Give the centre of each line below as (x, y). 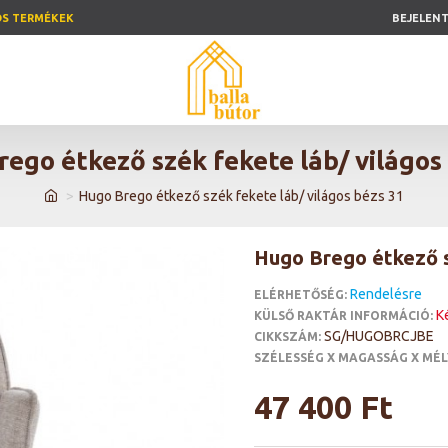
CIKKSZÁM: (287, 336)
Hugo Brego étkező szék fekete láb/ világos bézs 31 (241, 196)
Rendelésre (386, 294)
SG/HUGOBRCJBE (379, 336)
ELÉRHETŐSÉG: (300, 294)
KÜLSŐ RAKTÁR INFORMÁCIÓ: (343, 315)
